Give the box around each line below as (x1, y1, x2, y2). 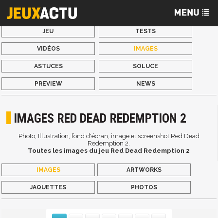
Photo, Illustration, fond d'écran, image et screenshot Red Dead (18, 132, 200, 140)
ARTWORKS (127, 166, 162, 173)
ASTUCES (34, 63, 63, 70)
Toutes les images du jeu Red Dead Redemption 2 (28, 147, 190, 155)
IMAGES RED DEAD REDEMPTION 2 (14, 111, 187, 126)
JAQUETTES (30, 183, 67, 191)
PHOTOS (131, 183, 158, 191)
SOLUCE (133, 63, 159, 70)
